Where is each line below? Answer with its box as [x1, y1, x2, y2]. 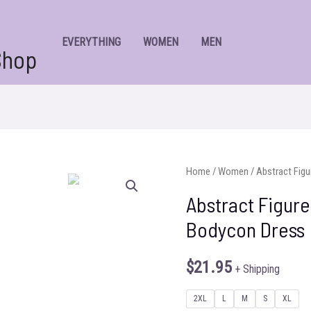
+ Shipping [235, 262, 280, 276]
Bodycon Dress [186, 216, 305, 242]
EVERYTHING [62, 35, 121, 49]
